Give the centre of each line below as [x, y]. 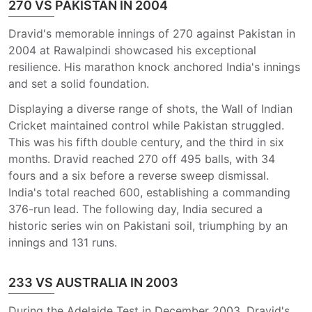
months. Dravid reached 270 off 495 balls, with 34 [142, 159]
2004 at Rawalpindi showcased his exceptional [132, 50]
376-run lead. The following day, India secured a [135, 209]
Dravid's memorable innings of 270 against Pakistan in [152, 33]
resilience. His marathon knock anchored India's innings [154, 67]
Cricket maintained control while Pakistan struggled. [146, 125]
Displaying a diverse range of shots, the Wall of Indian [150, 109]
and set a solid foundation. [79, 84]
